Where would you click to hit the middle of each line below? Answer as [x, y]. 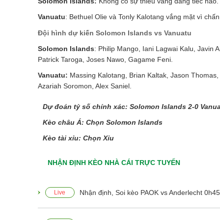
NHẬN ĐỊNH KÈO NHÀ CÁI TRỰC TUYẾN [114, 162]
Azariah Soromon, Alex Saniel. [86, 86]
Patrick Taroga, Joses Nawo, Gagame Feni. [106, 59]
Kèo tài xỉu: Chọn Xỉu [78, 138]
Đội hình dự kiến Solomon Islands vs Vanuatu [115, 33]
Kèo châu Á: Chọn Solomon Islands [104, 122]
